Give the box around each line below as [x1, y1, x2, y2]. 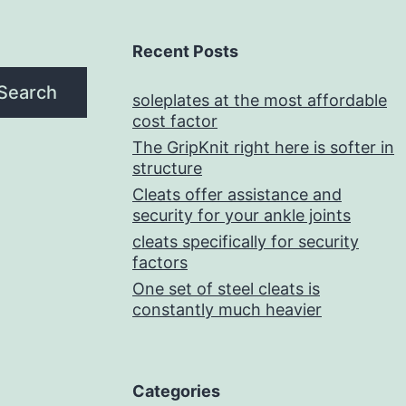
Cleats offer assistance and [132, 185, 342, 205]
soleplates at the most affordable [132, 91, 387, 111]
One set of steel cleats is [132, 279, 320, 299]
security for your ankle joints [132, 206, 351, 226]
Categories [132, 382, 220, 401]
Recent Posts [132, 42, 238, 62]
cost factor [132, 111, 217, 131]
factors [132, 253, 188, 273]
